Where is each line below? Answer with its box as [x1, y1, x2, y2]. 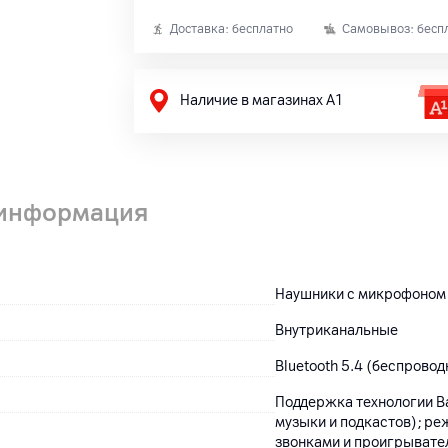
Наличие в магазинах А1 [180, 92, 344, 109]
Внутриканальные [275, 322, 399, 339]
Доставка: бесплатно [170, 22, 293, 36]
